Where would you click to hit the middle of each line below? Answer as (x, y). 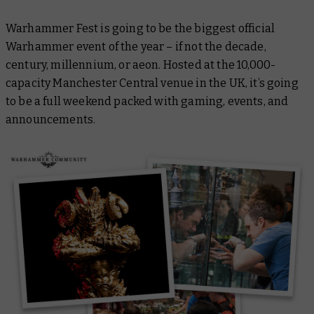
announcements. (51, 120)
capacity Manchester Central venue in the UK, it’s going (152, 83)
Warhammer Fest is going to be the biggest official (141, 29)
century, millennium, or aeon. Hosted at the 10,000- (141, 65)
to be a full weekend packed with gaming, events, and (147, 102)
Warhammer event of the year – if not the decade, (136, 47)
